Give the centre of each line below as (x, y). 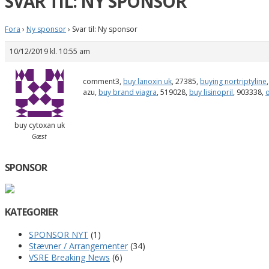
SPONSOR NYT (59, 234)
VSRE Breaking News (69, 257)
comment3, (103, 81)
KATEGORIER (31, 212)
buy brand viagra (128, 92)
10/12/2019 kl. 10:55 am (50, 51)
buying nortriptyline (233, 81)
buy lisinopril (211, 92)
